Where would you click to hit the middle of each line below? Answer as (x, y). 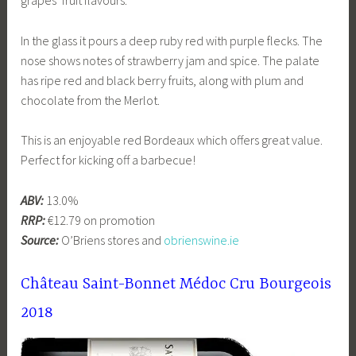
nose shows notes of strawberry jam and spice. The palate (170, 60)
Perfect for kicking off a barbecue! (108, 160)
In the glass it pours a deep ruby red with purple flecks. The (172, 40)
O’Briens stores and (112, 240)
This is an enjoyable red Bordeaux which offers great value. (172, 140)
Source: (40, 240)
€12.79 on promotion (101, 220)
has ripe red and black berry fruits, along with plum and (163, 80)
